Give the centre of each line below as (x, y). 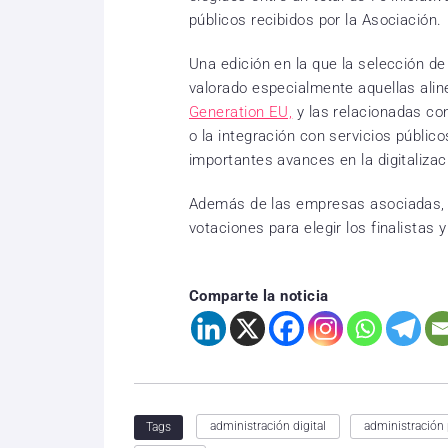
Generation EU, (241, 112)
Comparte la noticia (259, 296)
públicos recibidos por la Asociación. (315, 20)
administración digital (268, 426)
